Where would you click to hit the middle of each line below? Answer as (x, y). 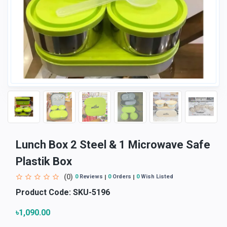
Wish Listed (156, 177)
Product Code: (43, 192)
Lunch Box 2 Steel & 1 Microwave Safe (113, 144)
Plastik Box (44, 161)
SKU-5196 (90, 192)
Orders (121, 177)
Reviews (90, 177)
